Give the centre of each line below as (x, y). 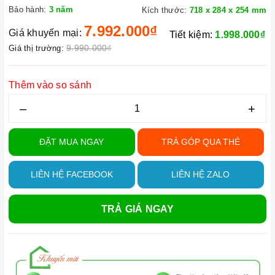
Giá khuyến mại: (45, 33)
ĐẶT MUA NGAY (72, 142)
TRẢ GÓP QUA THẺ (200, 142)
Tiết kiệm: (192, 35)
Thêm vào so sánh (50, 85)
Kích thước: (164, 10)
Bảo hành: (28, 10)
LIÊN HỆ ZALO (201, 174)
